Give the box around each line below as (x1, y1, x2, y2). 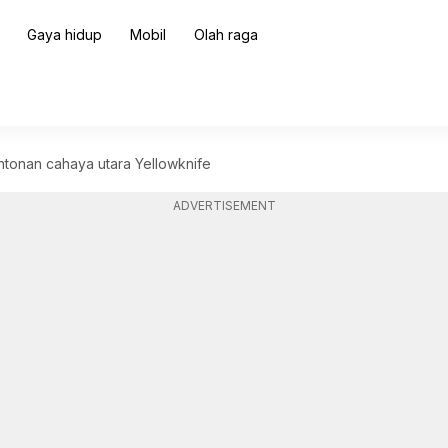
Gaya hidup (26, 26, 102, 43)
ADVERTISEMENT (172, 198, 276, 213)
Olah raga (193, 26, 258, 43)
